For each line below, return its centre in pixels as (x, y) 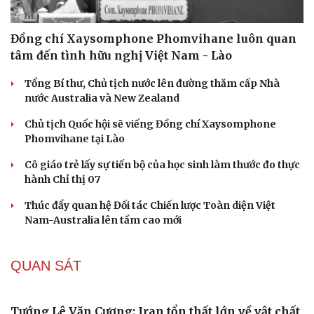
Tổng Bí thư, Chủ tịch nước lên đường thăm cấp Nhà (152, 83)
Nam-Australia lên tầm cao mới (103, 220)
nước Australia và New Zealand (102, 98)
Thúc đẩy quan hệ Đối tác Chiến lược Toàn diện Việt (150, 205)
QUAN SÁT (46, 265)
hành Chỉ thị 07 (62, 179)
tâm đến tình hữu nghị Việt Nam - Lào (121, 55)
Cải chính (33, 245)
